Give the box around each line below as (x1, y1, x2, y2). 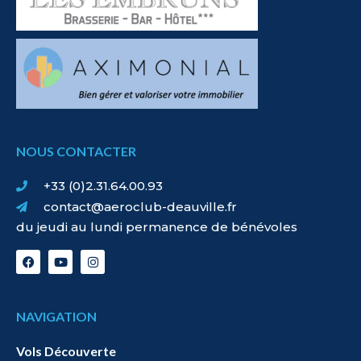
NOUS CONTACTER (16, 143, 136, 159)
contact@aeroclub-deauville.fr (43, 199, 237, 214)
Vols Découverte (16, 343, 116, 359)
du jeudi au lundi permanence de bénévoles (16, 219, 297, 234)
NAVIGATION (16, 309, 97, 325)
